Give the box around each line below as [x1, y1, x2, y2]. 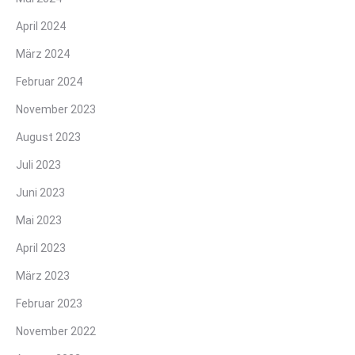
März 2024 [16, 48, 70, 61]
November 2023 [16, 103, 96, 116]
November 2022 [16, 325, 96, 338]
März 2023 [16, 269, 70, 283]
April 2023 [16, 242, 66, 255]
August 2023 [16, 131, 81, 144]
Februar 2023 [16, 297, 82, 311]
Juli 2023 [16, 158, 61, 172]
